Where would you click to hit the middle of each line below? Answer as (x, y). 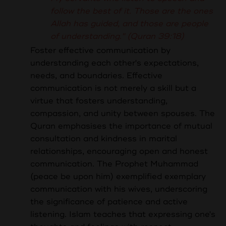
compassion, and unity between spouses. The (123, 114)
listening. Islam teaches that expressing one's (123, 215)
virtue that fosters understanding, (99, 101)
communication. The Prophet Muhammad (114, 164)
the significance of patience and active (109, 202)
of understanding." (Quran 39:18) (117, 36)
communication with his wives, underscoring (119, 189)
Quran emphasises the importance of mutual (121, 126)
